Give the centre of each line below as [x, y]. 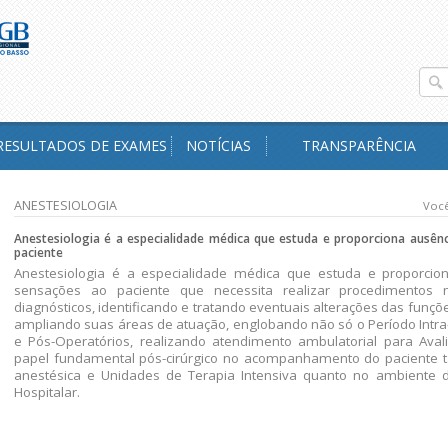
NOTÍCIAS [218, 145]
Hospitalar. [47, 392]
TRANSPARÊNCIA [358, 145]
